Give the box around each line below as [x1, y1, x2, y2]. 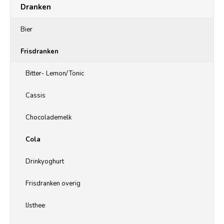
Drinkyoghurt [25, 157, 64, 166]
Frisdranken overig [25, 179, 80, 188]
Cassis [25, 91, 45, 100]
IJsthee [25, 201, 45, 210]
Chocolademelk [25, 113, 71, 122]
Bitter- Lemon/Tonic [25, 69, 84, 78]
